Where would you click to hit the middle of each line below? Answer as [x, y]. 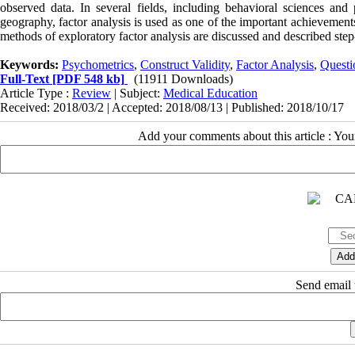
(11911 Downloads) [183, 78]
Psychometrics [98, 64]
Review [92, 93]
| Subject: [137, 93]
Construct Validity [185, 64]
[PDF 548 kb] [87, 78]
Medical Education [210, 93]
